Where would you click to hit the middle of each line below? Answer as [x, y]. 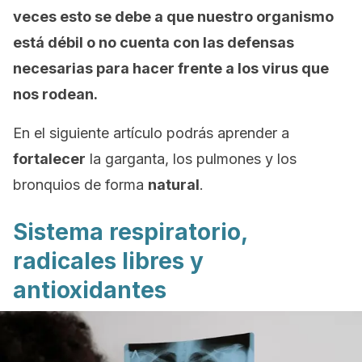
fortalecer [49, 159]
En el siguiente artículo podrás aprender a [151, 133]
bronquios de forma [80, 185]
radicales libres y [108, 261]
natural [174, 185]
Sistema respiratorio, [130, 232]
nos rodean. [55, 94]
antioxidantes [90, 290]
